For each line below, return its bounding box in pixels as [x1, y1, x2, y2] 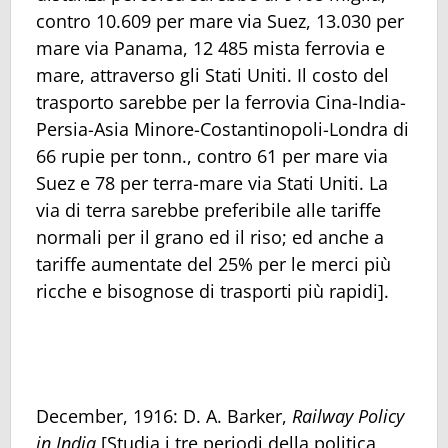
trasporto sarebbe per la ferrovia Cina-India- [36, 90, 406, 115]
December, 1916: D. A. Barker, [36, 403, 292, 428]
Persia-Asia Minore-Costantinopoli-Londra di [36, 117, 409, 142]
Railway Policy [292, 403, 404, 428]
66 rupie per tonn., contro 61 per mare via [36, 144, 388, 169]
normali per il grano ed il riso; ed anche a [36, 225, 384, 250]
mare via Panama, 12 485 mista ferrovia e [36, 36, 385, 61]
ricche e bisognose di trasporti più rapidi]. [36, 279, 389, 304]
